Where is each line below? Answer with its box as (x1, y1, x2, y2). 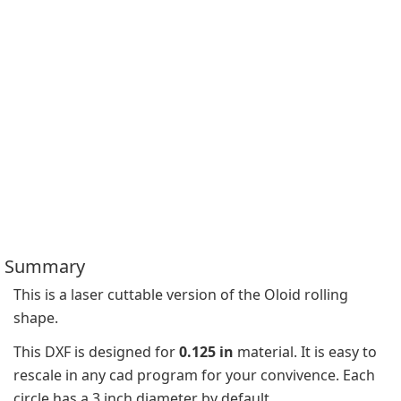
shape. (13, 308, 58, 328)
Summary (4, 254, 85, 278)
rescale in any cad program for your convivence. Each (13, 365, 375, 385)
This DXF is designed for (13, 342, 179, 362)
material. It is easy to (234, 342, 377, 362)
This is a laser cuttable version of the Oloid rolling (13, 285, 348, 304)
